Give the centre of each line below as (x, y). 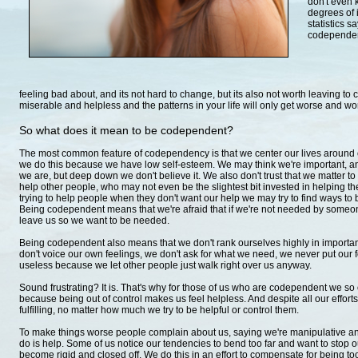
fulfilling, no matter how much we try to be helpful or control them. (159, 310)
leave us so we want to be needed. (94, 221)
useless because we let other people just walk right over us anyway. (165, 265)
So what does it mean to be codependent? (126, 130)
